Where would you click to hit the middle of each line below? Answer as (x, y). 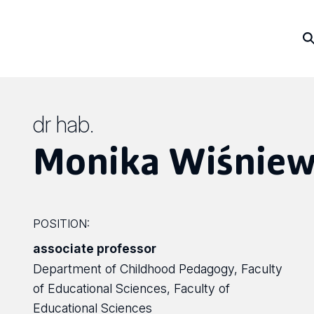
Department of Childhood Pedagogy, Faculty (158, 269)
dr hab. (64, 124)
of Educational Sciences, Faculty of (132, 288)
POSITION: (62, 224)
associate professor (95, 248)
